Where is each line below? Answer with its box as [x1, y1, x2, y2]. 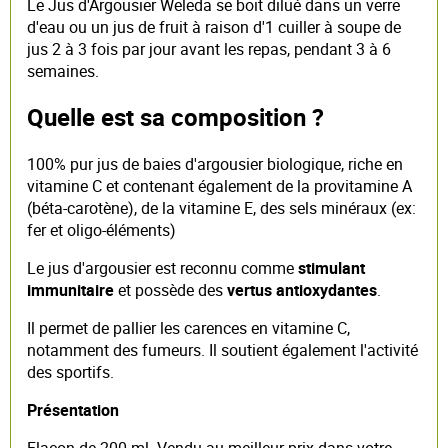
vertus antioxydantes [227, 279, 377, 302]
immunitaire [27, 279, 114, 302]
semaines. [27, 59, 99, 82]
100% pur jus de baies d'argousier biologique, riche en [27, 153, 403, 176]
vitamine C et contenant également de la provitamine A [27, 175, 412, 198]
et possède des [114, 279, 227, 302]
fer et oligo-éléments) [27, 219, 176, 242]
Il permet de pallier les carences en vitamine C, [27, 317, 350, 340]
